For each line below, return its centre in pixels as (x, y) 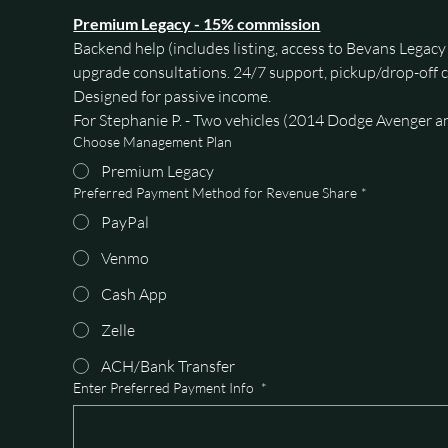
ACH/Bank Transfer (168, 365)
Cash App (134, 293)
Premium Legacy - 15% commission (197, 23)
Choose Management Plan (153, 141)
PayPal (125, 221)
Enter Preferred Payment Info (165, 387)
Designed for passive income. (174, 95)
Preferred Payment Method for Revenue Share (215, 192)
